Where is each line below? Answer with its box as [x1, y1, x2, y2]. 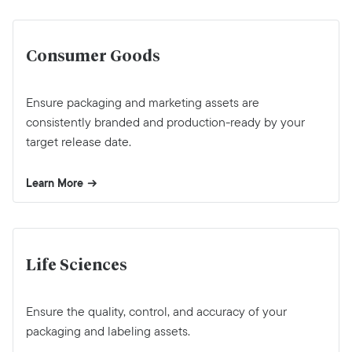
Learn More [26, 174, 83, 192]
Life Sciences [26, 257, 127, 273]
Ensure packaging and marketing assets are [26, 93, 259, 112]
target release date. [26, 133, 131, 152]
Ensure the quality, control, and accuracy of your [26, 302, 287, 321]
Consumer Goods [26, 49, 160, 65]
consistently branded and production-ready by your [26, 113, 305, 132]
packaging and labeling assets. [26, 321, 190, 340]
